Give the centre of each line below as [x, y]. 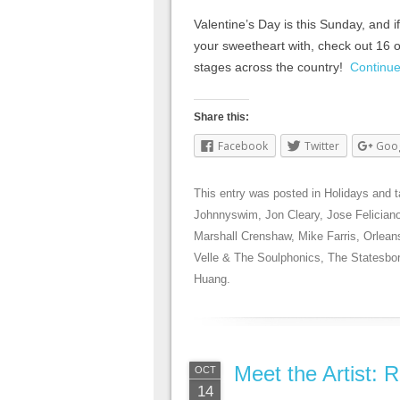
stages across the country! [272, 67]
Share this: [221, 117]
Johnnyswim [226, 214]
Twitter [322, 146]
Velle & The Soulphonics [257, 257]
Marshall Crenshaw [242, 236]
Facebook [243, 146]
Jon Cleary [292, 214]
